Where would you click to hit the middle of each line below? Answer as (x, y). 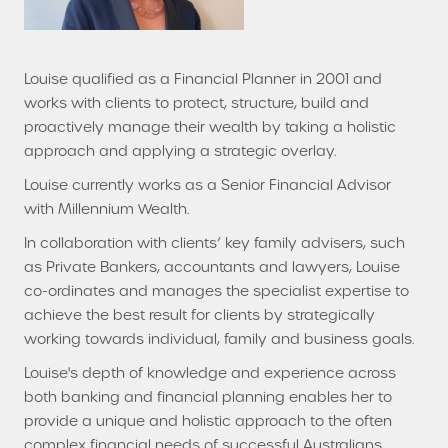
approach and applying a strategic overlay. (180, 150)
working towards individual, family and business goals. (219, 338)
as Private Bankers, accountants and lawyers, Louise (212, 266)
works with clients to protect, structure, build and (196, 102)
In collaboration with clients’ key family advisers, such (214, 242)
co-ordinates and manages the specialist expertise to (216, 290)
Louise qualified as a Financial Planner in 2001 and (203, 78)
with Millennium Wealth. (106, 208)
